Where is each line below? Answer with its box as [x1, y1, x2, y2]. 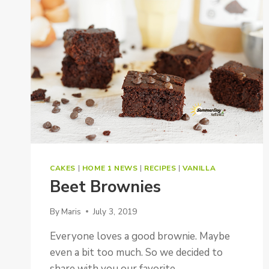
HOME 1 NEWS [82, 163, 138, 174]
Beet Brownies [50, 176, 161, 199]
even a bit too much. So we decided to [50, 245, 223, 259]
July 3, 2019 [93, 205, 138, 217]
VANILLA [183, 163, 216, 174]
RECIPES [144, 163, 177, 174]
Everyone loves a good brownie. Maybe [50, 229, 230, 243]
